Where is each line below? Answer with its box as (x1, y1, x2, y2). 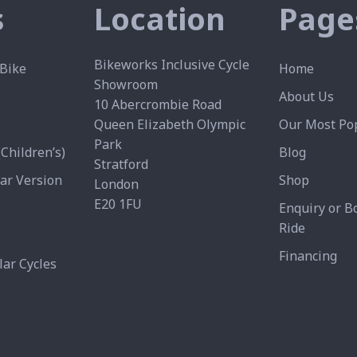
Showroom (93, 75, 158, 93)
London (93, 175, 139, 193)
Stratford (93, 155, 148, 173)
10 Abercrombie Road (93, 95, 222, 113)
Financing (279, 246, 338, 265)
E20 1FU (93, 194, 142, 213)
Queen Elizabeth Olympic (93, 115, 245, 133)
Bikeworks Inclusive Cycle (93, 55, 249, 73)
